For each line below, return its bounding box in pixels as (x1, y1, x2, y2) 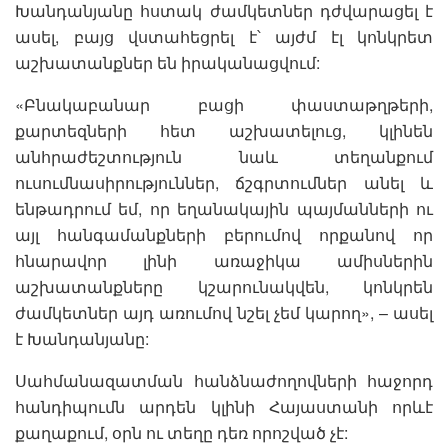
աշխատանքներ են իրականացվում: (15, 50, 320, 74)
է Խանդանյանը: (15, 326, 149, 350)
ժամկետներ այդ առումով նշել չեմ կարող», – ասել (15, 300, 433, 324)
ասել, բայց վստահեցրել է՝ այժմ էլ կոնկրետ (15, 24, 433, 48)
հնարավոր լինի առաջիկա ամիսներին (15, 248, 433, 272)
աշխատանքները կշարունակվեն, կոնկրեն (15, 274, 433, 298)
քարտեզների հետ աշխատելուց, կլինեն (15, 118, 433, 142)
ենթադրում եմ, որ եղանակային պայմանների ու (15, 196, 433, 220)
